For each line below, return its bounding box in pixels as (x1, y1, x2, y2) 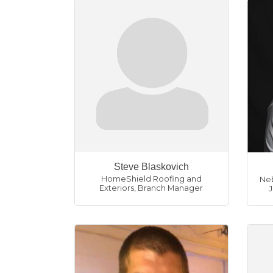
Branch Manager (138, 183, 204, 193)
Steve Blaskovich (113, 161, 189, 172)
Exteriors (99, 183, 135, 193)
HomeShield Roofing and (101, 174, 202, 183)
